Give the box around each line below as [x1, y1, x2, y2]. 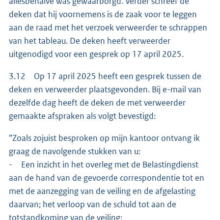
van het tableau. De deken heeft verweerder [9, 35, 170, 47]
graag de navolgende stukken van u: [9, 146, 140, 157]
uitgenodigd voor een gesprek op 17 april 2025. [9, 49, 184, 60]
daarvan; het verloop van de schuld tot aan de [9, 199, 176, 210]
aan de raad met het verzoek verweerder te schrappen [9, 22, 207, 33]
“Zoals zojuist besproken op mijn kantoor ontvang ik [9, 133, 200, 144]
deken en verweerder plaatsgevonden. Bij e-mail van [9, 84, 201, 95]
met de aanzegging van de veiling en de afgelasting [9, 186, 195, 197]
